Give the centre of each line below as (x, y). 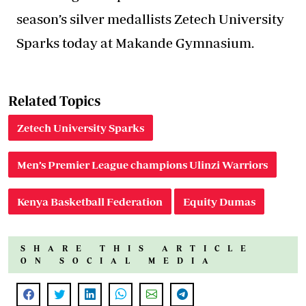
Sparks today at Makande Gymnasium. (135, 42)
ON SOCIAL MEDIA (119, 260)
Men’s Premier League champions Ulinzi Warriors (142, 164)
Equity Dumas (219, 201)
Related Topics (54, 100)
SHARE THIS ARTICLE (137, 248)
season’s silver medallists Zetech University (150, 18)
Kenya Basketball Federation (90, 201)
